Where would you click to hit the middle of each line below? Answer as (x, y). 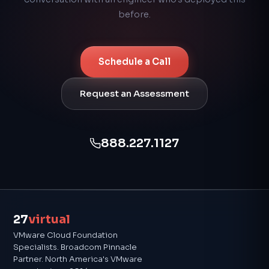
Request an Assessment (134, 93)
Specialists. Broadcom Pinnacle (75, 247)
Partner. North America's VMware (78, 259)
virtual (49, 219)
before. (134, 14)
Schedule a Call (134, 61)
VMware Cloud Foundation (65, 235)
